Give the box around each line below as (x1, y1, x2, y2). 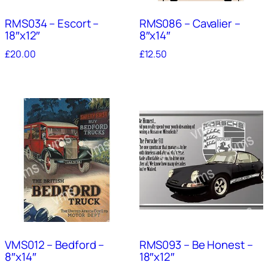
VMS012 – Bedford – (5, 237, 105, 253)
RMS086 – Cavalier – (139, 16, 240, 32)
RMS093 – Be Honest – (139, 237, 253, 253)
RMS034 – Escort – (5, 16, 99, 32)
